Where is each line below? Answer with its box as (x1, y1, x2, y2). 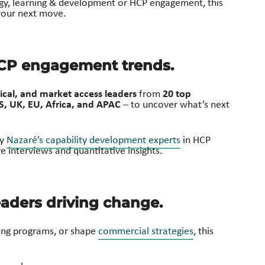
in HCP (180, 132, 211, 147)
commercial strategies (98, 223, 193, 238)
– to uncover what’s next (121, 96, 230, 111)
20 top (160, 85, 191, 101)
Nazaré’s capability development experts (7, 132, 180, 147)
